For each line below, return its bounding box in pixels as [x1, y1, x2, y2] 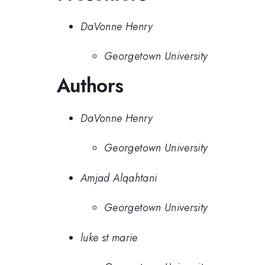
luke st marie [80, 230, 138, 245]
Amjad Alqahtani [80, 170, 157, 186]
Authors [57, 72, 124, 100]
